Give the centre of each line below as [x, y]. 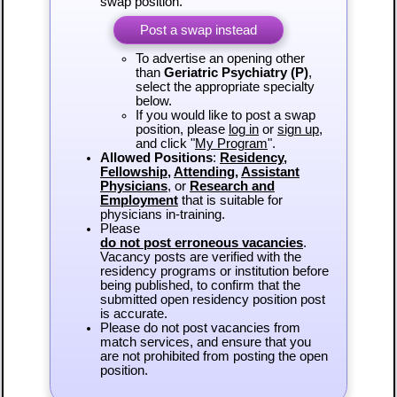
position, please [182, 129]
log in [243, 129]
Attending [204, 171]
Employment [139, 200]
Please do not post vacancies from [200, 327]
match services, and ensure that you [205, 342]
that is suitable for [230, 200]
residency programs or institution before [214, 271]
